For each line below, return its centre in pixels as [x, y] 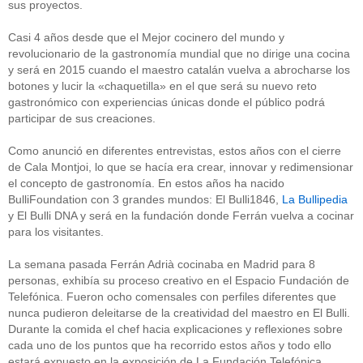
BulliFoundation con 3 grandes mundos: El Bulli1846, [145, 200]
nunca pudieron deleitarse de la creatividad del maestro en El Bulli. [179, 313]
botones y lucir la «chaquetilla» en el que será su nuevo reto [162, 86]
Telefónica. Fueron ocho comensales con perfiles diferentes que [172, 297]
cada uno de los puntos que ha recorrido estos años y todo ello [170, 346]
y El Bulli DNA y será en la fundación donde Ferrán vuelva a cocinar [181, 216]
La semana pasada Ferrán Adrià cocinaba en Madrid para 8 [162, 265]
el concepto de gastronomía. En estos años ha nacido [146, 184]
